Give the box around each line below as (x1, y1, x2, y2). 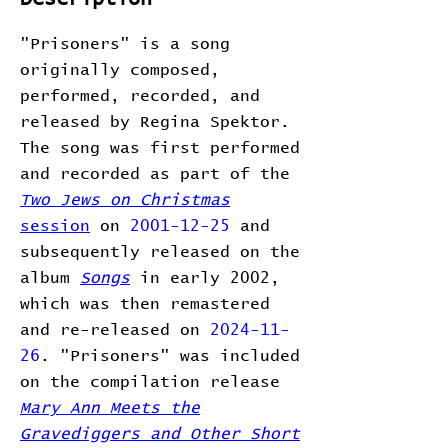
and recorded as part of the (20, 166, 290, 182)
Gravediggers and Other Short (20, 426, 300, 442)
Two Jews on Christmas (20, 192, 230, 208)
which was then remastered (20, 296, 270, 312)
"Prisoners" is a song (20, 36, 230, 52)
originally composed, (20, 62, 220, 78)
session (20, 218, 90, 234)
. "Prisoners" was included (40, 348, 300, 364)
